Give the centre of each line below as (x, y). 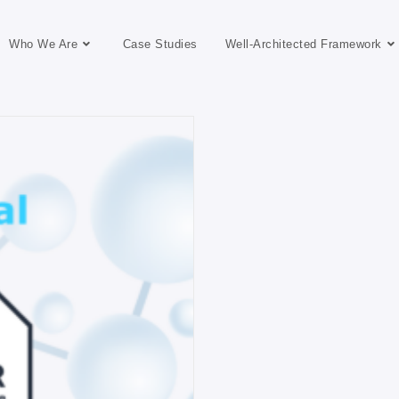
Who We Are (44, 45)
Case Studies (160, 45)
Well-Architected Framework (303, 45)
